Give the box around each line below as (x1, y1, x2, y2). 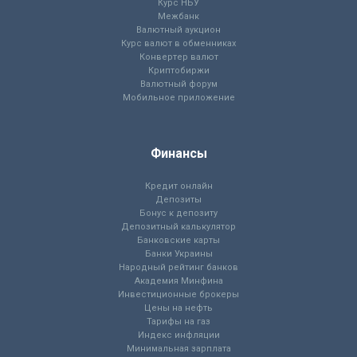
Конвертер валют (139, 52, 218, 63)
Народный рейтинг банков (119, 262, 238, 273)
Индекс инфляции (137, 330, 220, 341)
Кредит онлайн (144, 181, 213, 192)
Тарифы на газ (147, 316, 210, 328)
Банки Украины (144, 249, 213, 260)
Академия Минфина (134, 276, 223, 287)
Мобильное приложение (122, 92, 235, 104)
